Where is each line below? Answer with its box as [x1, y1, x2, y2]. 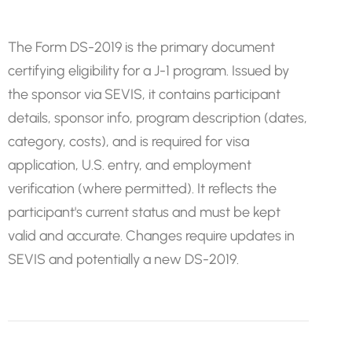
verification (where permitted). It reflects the [8, 180, 277, 197]
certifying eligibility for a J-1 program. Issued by [8, 62, 289, 79]
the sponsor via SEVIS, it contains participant [8, 86, 280, 103]
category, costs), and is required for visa [8, 133, 249, 150]
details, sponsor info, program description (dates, [8, 109, 307, 126]
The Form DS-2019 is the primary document [8, 38, 275, 56]
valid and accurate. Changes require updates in [8, 227, 295, 244]
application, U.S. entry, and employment [8, 156, 251, 174]
